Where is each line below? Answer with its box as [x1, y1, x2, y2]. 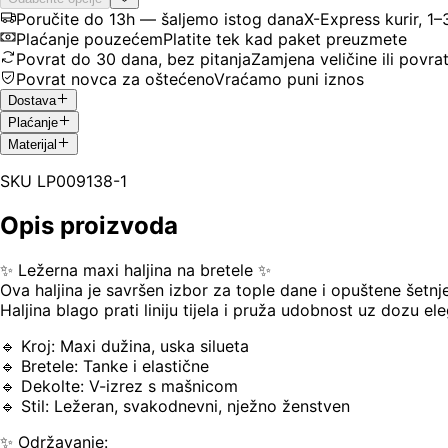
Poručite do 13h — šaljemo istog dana [16, 8, 304, 29]
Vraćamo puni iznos [214, 68, 364, 89]
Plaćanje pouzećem [16, 28, 163, 49]
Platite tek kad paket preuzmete [163, 28, 407, 49]
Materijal [8, 137, 57, 153]
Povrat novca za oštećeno [16, 68, 214, 89]
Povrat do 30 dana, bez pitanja [16, 48, 251, 69]
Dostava [8, 92, 56, 108]
